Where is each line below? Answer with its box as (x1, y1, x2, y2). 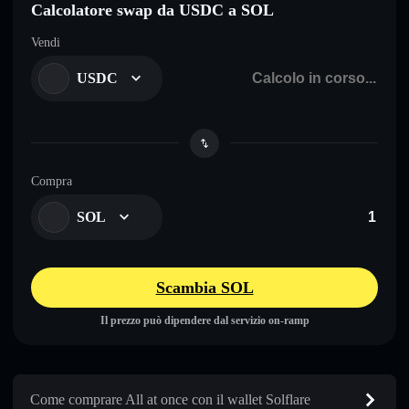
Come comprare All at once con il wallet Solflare (30, 391, 310, 407)
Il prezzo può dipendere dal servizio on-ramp (100, 313, 309, 327)
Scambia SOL (155, 278, 254, 297)
